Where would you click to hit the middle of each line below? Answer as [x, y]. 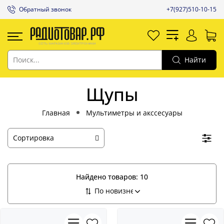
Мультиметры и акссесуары [134, 112]
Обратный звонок [45, 9]
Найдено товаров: [108, 176]
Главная [56, 112]
